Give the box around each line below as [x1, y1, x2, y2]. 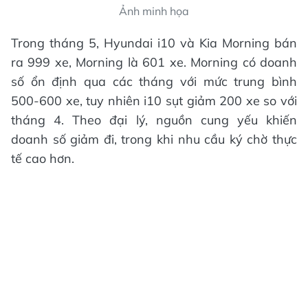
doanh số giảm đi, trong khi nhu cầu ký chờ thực [11, 131, 297, 147]
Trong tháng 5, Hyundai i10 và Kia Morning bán [11, 35, 297, 51]
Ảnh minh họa [119, 4, 189, 18]
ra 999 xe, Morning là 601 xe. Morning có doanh [11, 54, 297, 70]
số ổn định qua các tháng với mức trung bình [11, 74, 297, 89]
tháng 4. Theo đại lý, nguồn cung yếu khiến [11, 112, 297, 128]
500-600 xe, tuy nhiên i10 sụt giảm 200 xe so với [11, 93, 297, 109]
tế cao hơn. [11, 151, 74, 166]
